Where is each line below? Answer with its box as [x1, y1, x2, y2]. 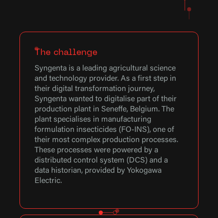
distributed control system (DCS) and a [35, 156, 168, 164]
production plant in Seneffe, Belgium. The [35, 105, 175, 113]
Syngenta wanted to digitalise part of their [35, 95, 177, 103]
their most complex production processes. [35, 136, 179, 144]
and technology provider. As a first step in [35, 74, 177, 83]
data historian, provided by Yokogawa [35, 166, 162, 175]
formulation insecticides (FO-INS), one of [35, 126, 175, 134]
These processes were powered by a [35, 146, 159, 154]
